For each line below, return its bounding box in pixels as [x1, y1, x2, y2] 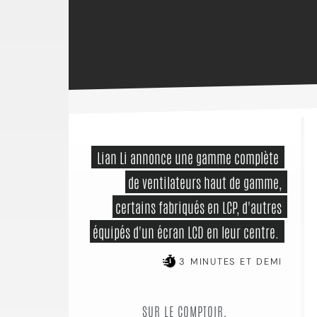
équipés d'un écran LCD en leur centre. [93, 222, 282, 241]
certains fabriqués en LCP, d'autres [115, 197, 282, 216]
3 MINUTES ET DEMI [175, 255, 282, 267]
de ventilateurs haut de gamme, [128, 173, 282, 191]
